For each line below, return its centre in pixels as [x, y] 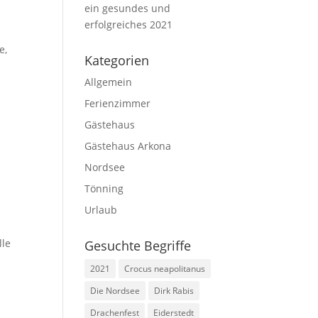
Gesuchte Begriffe [138, 246]
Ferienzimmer [118, 103]
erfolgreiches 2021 [129, 24]
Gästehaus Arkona [128, 146]
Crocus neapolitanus [165, 269]
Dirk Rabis [174, 291]
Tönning [104, 188]
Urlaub [101, 210]
